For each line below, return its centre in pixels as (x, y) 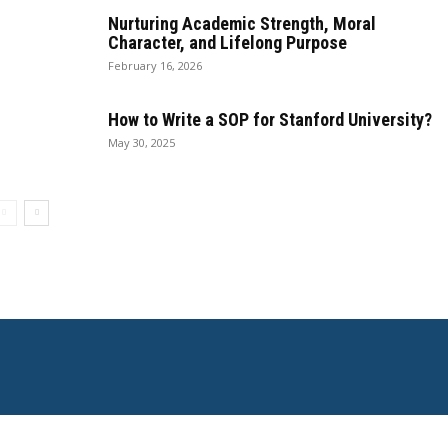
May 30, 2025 (141, 142)
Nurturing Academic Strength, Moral (241, 23)
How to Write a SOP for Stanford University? (269, 119)
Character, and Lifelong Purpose (227, 42)
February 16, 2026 (154, 65)
